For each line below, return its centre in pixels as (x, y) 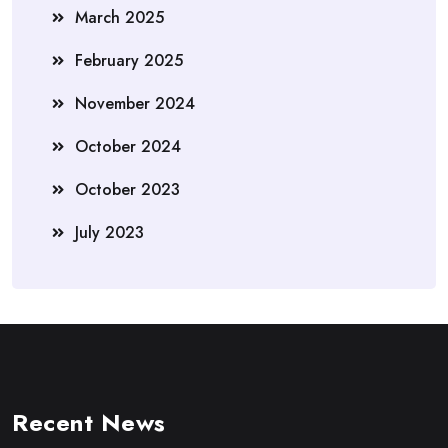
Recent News (89, 422)
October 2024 (128, 146)
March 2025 (119, 17)
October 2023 (127, 189)
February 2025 (129, 60)
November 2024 (135, 103)
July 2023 (109, 232)
